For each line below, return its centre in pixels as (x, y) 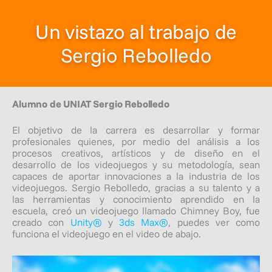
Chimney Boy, (213, 210)
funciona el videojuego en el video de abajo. (107, 233)
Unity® (86, 222)
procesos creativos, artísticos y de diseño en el (136, 153)
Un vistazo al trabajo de (136, 32)
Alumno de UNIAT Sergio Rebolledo (91, 104)
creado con (41, 222)
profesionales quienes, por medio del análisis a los (136, 141)
